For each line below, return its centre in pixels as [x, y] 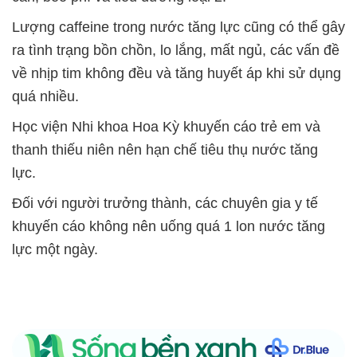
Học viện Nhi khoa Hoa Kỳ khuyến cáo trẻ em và [166, 127]
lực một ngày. [55, 250]
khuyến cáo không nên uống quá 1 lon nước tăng [169, 227]
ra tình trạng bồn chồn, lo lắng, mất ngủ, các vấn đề [176, 51]
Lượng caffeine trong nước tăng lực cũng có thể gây [178, 27]
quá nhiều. [45, 97]
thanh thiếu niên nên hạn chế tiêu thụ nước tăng [165, 150]
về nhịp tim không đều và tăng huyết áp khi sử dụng [177, 74]
